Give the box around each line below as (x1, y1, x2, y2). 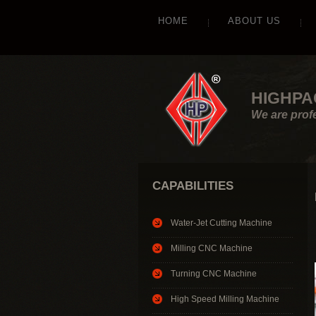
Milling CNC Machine (171, 243, 253, 253)
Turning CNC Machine (171, 268, 257, 279)
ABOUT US (228, 16, 281, 26)
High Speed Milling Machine (171, 293, 279, 304)
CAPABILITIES (152, 178, 233, 193)
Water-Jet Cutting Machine (171, 217, 272, 228)
